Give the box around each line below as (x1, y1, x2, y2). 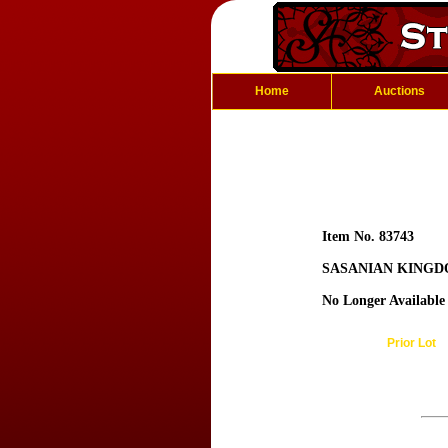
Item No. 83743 (322, 229, 414, 244)
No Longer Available (322, 293, 445, 308)
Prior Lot (386, 336, 436, 350)
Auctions (374, 84, 425, 98)
